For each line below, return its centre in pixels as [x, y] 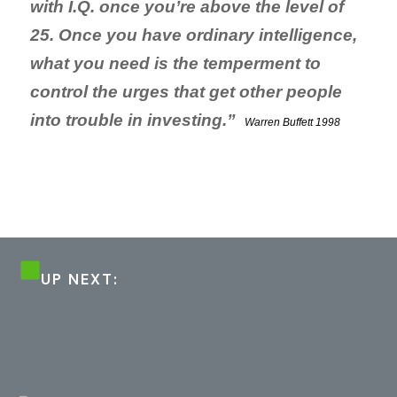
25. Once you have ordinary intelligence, [194, 35]
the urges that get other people [217, 92]
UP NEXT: [80, 279]
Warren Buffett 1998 [292, 122]
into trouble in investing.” [133, 120]
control [61, 92]
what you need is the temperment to [175, 63]
